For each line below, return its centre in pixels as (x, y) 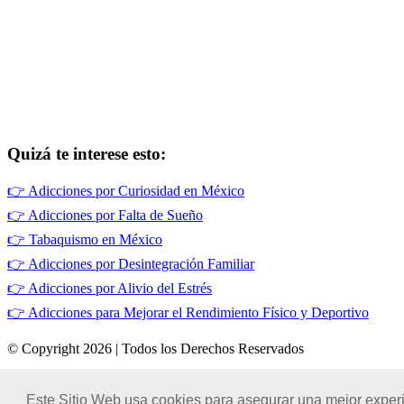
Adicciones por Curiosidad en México (136, 191)
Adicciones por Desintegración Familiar (141, 264)
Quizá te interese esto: (87, 153)
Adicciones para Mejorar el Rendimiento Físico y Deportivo (198, 313)
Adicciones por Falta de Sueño (115, 216)
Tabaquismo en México (96, 240)
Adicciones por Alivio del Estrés (120, 289)
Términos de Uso (56, 380)
